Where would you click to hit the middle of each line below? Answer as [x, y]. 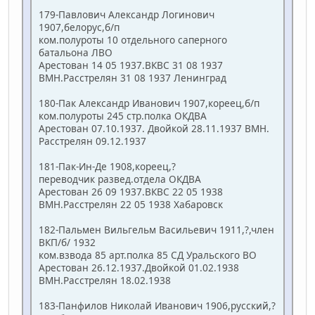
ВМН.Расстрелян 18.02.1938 [105, 281]
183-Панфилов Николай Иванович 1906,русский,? [157, 306]
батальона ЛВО [76, 53]
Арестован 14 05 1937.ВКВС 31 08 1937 [131, 65]
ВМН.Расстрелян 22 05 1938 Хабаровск [131, 205]
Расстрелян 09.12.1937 [92, 141]
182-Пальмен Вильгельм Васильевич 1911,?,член [156, 230]
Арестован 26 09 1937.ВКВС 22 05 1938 [131, 192]
